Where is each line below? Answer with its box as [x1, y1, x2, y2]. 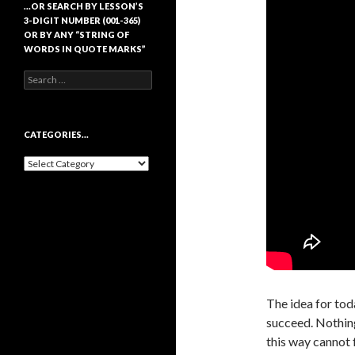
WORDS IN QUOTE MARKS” [24, 44, 146, 54]
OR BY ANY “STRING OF [24, 29, 129, 40]
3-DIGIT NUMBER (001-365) [24, 15, 140, 25]
